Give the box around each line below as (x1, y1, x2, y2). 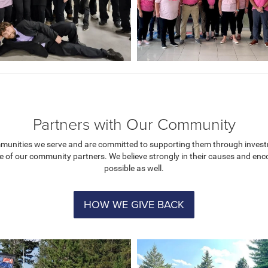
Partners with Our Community (32, 112, 236, 135)
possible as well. (104, 163, 164, 173)
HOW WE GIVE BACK (84, 197, 184, 212)
